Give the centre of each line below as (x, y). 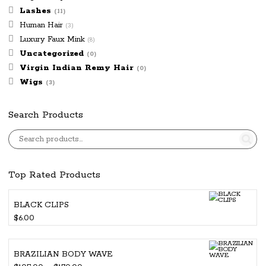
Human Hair (41, 25)
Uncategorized (52, 53)
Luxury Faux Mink (52, 39)
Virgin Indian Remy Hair (77, 68)
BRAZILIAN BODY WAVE (63, 255)
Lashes (35, 11)
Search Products (46, 115)
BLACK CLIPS (41, 205)
